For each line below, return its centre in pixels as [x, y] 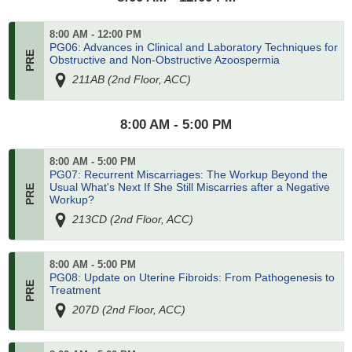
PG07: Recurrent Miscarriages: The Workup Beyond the [188, 175]
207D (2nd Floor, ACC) [127, 309]
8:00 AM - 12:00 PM [95, 35]
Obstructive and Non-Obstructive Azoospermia [164, 60]
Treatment [75, 290]
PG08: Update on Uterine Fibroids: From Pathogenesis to [192, 278]
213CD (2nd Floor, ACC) [131, 219]
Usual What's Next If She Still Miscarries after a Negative [189, 187]
